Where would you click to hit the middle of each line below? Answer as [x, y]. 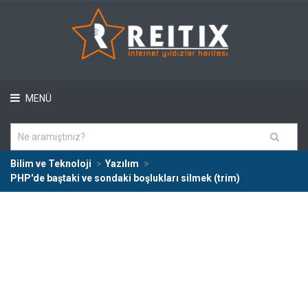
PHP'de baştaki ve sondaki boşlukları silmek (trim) [125, 178]
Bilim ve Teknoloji [51, 164]
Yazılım [122, 164]
